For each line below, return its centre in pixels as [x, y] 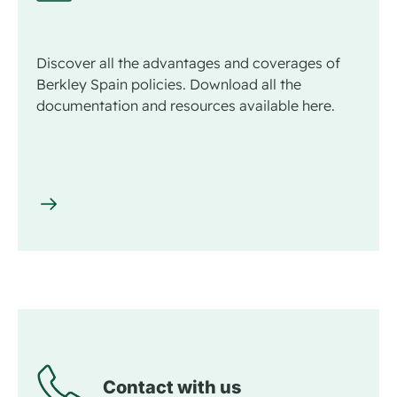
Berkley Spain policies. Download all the [169, 84]
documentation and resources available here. [186, 105]
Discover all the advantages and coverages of [188, 62]
